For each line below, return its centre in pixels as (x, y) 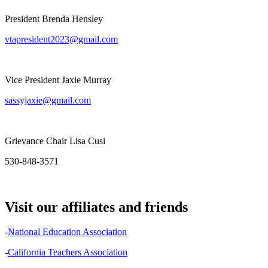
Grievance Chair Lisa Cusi (55, 141)
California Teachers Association (68, 252)
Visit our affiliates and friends (96, 207)
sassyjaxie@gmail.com (48, 100)
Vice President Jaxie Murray (58, 80)
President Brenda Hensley (54, 19)
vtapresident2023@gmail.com (61, 39)
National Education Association (67, 232)
